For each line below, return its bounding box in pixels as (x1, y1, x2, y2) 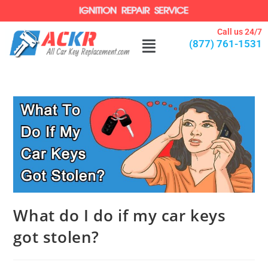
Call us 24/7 (217, 27, 262, 37)
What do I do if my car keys (13, 205, 226, 227)
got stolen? (13, 226, 100, 248)
